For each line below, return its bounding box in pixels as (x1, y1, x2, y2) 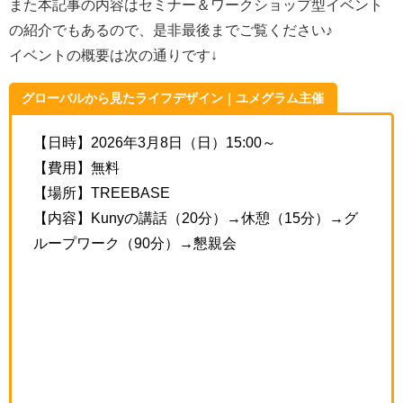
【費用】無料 (33, 160, 120, 175)
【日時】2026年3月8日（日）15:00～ (33, 135, 276, 150)
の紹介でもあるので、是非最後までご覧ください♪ (9, 22, 333, 37)
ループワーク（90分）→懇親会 (33, 236, 237, 251)
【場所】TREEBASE (33, 185, 170, 201)
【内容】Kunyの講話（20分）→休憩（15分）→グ (33, 210, 358, 226)
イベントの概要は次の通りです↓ (9, 47, 218, 62)
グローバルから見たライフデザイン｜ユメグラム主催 (22, 92, 325, 105)
